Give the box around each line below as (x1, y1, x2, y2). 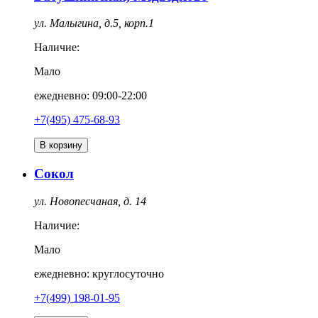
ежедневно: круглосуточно (34, 267, 164, 280)
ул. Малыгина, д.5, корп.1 (34, 17, 154, 30)
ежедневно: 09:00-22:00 (34, 89, 147, 102)
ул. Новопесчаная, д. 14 (34, 194, 146, 207)
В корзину (40, 140, 82, 151)
